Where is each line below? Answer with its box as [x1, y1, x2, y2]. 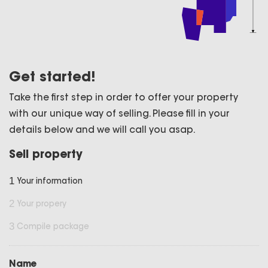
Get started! [9, 68, 96, 86]
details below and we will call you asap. [9, 124, 196, 136]
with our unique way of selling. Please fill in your [9, 108, 230, 120]
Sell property [9, 147, 83, 162]
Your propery [17, 198, 66, 209]
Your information [17, 175, 83, 186]
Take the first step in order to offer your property [9, 92, 238, 103]
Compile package [17, 221, 89, 232]
